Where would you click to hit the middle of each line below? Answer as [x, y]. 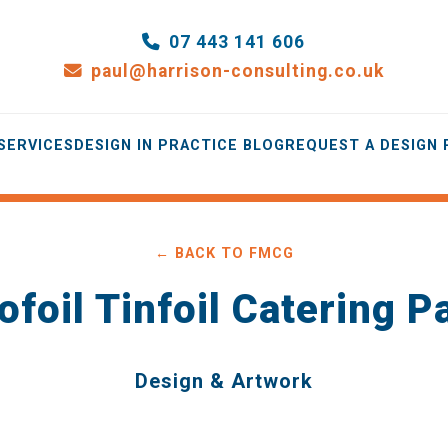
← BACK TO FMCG [224, 253]
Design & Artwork [224, 381]
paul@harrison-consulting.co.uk [237, 70]
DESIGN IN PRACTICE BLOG [179, 145]
